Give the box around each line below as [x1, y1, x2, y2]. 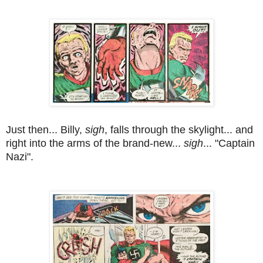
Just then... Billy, [6, 123, 85, 136]
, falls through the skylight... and [104, 123, 253, 136]
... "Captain [203, 137, 255, 149]
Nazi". [6, 150, 33, 163]
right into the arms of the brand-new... [6, 137, 184, 149]
